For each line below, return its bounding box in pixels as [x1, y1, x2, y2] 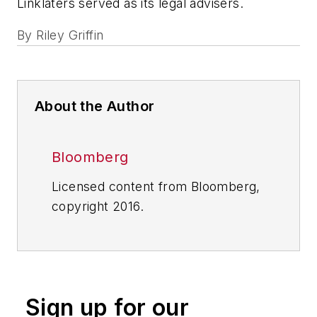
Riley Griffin [36, 28, 104, 43]
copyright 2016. [52, 199, 144, 214]
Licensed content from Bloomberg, [52, 179, 260, 195]
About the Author [35, 98, 155, 115]
